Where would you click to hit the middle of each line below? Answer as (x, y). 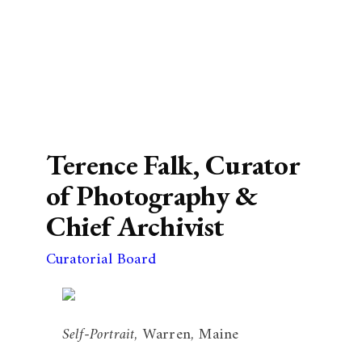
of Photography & (152, 195)
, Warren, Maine (187, 335)
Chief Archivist (135, 225)
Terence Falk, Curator (173, 164)
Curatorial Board (101, 259)
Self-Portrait (98, 335)
